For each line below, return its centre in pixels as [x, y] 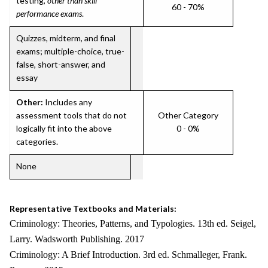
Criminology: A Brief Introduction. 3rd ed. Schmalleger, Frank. [128, 255]
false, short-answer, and [61, 64]
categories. [37, 141]
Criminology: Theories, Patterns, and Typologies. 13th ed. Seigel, [133, 223]
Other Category [188, 115]
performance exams [49, 13]
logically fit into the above [64, 128]
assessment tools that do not [71, 115]
